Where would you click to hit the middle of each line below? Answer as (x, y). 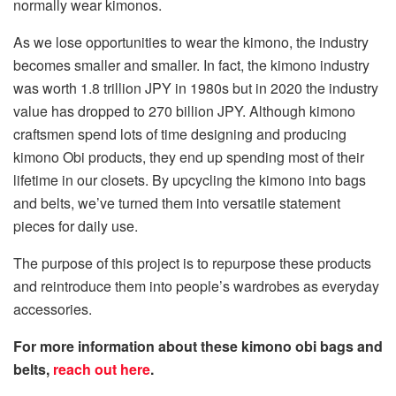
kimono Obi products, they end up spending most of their (189, 156)
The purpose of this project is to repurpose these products (192, 263)
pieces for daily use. (76, 225)
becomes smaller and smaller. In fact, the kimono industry (191, 65)
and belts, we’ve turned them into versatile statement (177, 202)
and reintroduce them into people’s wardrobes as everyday (196, 286)
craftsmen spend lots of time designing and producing (180, 133)
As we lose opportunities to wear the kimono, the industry (191, 42)
